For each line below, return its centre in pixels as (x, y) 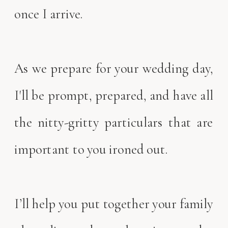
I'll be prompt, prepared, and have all (114, 95)
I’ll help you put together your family (114, 203)
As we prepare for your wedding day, (114, 68)
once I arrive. (50, 14)
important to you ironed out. (91, 149)
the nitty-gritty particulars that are (114, 122)
